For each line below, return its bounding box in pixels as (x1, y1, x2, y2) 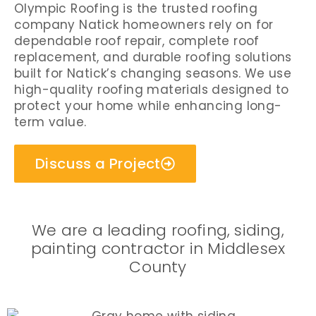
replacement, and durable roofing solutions (14, 49, 292, 66)
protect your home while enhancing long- (14, 97, 282, 114)
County (129, 256, 187, 278)
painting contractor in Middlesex (30, 238, 286, 260)
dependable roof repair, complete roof (14, 32, 260, 49)
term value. (14, 114, 87, 130)
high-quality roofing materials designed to (14, 81, 289, 98)
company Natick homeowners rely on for (14, 16, 274, 33)
